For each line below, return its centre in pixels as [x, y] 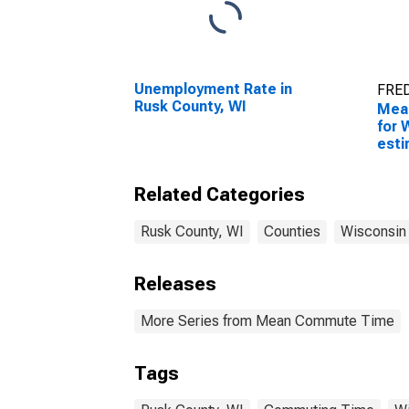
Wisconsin [373, 231]
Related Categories [220, 194]
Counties [292, 231]
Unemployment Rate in [213, 89]
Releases [175, 284]
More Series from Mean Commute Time [267, 321]
